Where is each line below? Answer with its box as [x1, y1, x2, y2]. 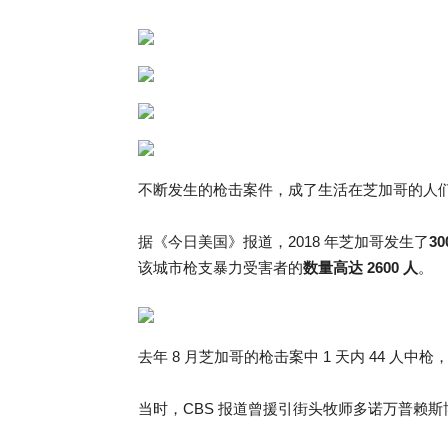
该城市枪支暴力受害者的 [138, 259, 303, 276]
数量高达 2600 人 [303, 259, 418, 276]
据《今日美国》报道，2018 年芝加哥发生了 [138, 233, 429, 250]
